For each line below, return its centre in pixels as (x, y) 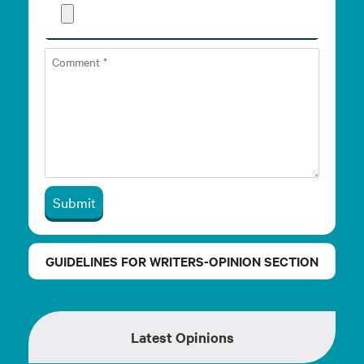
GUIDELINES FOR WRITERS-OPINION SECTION (182, 260)
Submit (74, 202)
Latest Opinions (182, 337)
